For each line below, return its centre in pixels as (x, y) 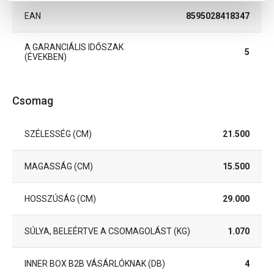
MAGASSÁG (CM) (59, 166)
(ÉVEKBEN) (46, 57)
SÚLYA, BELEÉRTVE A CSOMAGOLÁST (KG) (107, 231)
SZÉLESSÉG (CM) (58, 134)
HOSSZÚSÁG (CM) (60, 199)
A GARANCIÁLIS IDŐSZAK (74, 47)
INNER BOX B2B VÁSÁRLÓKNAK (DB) (95, 264)
